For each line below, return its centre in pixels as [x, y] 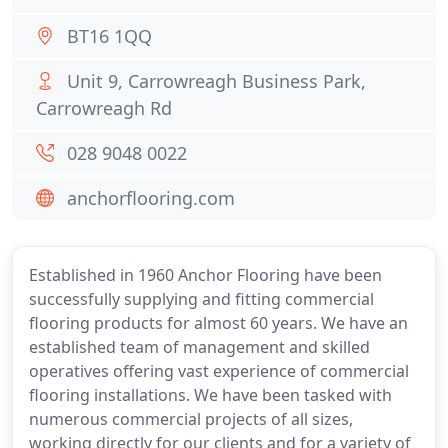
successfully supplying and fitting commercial [201, 299]
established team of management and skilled [199, 347]
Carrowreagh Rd [104, 108]
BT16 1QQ [109, 36]
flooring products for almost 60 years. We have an [218, 323]
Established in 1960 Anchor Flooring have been [205, 275]
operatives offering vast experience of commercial [219, 371]
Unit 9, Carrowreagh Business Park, [216, 81]
